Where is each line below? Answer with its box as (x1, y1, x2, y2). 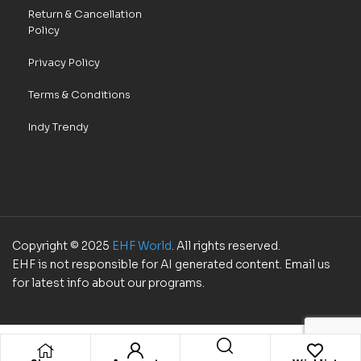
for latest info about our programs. (12, 276, 205, 291)
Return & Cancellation (28, 7, 142, 22)
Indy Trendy (28, 120, 89, 135)
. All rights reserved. (172, 239, 280, 254)
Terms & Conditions (28, 88, 131, 102)
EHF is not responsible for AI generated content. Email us (12, 257, 330, 272)
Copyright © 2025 (12, 239, 112, 254)
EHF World (112, 239, 172, 254)
